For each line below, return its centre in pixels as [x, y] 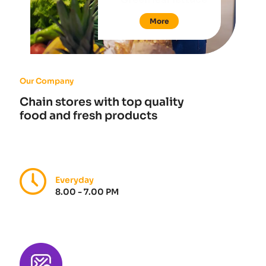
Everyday [75, 180]
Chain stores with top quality [102, 102]
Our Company [47, 81]
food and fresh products [88, 116]
